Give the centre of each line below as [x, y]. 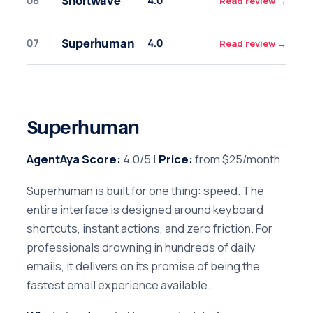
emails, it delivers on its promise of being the [143, 266]
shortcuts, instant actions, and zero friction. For [150, 228]
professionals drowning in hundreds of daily [141, 247]
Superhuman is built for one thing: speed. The [145, 191]
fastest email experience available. [118, 285]
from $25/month [236, 159]
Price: [176, 159]
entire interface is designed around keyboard [145, 210]
